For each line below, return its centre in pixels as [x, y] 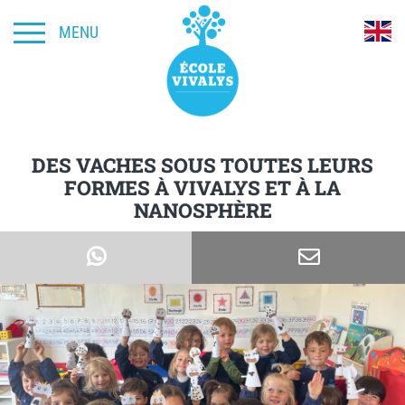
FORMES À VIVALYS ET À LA [202, 188]
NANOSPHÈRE [202, 210]
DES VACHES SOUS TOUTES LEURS [202, 165]
